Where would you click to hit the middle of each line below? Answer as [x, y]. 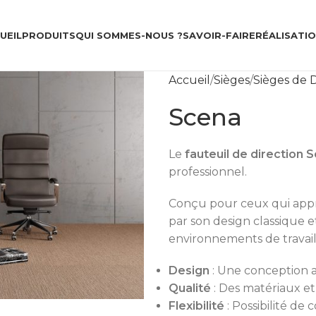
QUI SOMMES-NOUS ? [129, 35]
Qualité [191, 288]
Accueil [189, 80]
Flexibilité [196, 306]
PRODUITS [48, 35]
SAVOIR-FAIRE [219, 35]
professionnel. [208, 172]
